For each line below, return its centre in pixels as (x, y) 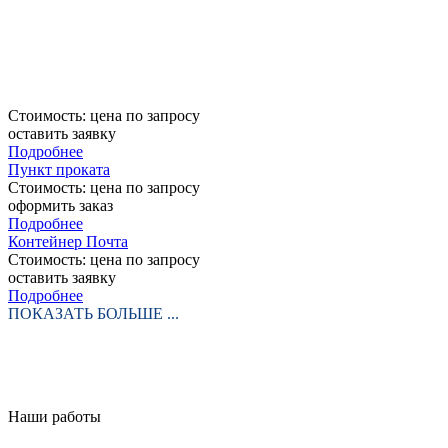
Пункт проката (59, 169)
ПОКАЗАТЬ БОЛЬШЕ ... (93, 313)
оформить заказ (60, 205)
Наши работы (54, 416)
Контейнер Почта (68, 241)
